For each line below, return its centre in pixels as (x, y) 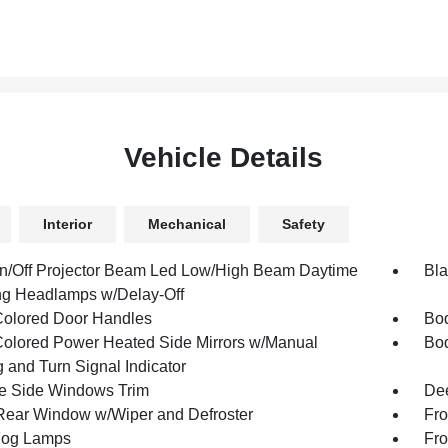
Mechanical (186, 224)
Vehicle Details (224, 157)
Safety (303, 224)
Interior (67, 224)
